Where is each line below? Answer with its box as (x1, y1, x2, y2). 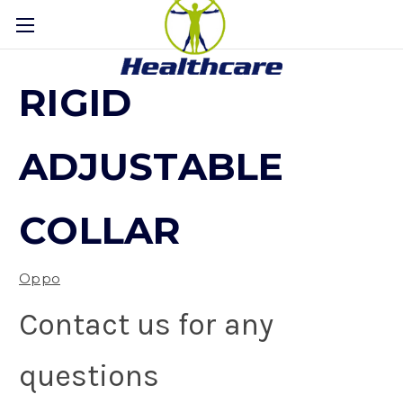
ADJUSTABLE (19, 143, 284, 191)
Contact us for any (19, 306, 273, 343)
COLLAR (19, 207, 182, 255)
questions (19, 357, 159, 394)
